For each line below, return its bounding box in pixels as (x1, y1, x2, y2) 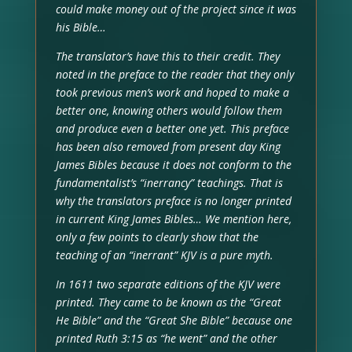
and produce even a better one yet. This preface (55, 120, 289, 136)
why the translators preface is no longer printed (55, 192, 291, 208)
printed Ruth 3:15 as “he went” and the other (55, 330, 277, 346)
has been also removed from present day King (55, 138, 280, 154)
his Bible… (55, 19, 106, 35)
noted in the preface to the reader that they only (55, 66, 294, 82)
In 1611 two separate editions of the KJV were (55, 276, 280, 291)
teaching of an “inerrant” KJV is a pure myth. (55, 247, 273, 262)
